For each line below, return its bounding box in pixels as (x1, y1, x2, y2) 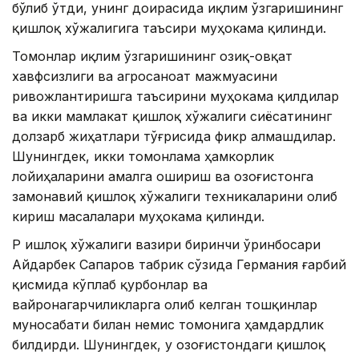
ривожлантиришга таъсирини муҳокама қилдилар (12, 88, 339, 105)
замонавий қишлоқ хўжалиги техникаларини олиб (12, 188, 337, 205)
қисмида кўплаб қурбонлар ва (12, 276, 208, 293)
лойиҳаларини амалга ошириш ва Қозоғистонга (12, 168, 313, 185)
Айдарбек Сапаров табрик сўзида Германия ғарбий (12, 256, 346, 273)
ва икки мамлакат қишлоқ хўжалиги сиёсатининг (12, 108, 332, 125)
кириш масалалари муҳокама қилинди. (12, 208, 264, 225)
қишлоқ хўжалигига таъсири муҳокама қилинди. (12, 20, 326, 37)
